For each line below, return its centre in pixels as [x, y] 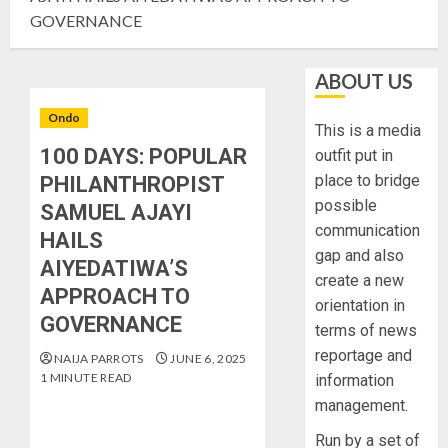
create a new [360, 281]
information [355, 381]
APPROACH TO [115, 297]
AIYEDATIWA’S [114, 269]
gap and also [360, 256]
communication [368, 231]
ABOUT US [364, 81]
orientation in [360, 306]
